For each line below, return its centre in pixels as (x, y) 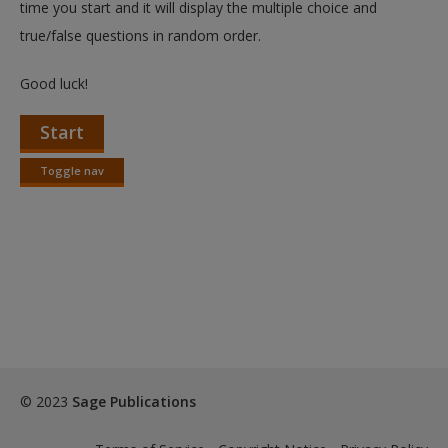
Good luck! (54, 84)
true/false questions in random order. (140, 36)
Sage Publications (134, 402)
